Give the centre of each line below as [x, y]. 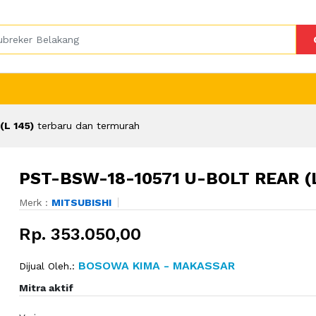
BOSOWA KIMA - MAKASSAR [154, 265]
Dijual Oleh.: [47, 266]
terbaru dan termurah [87, 125]
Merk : [35, 202]
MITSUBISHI [81, 202]
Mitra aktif [46, 287]
